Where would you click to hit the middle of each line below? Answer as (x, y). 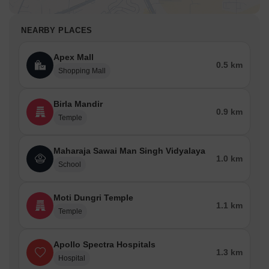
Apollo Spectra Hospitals (104, 244)
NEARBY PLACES (57, 30)
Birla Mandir (78, 104)
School (70, 165)
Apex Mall (74, 57)
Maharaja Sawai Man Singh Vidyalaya (129, 151)
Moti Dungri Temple (93, 198)
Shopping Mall (82, 71)
